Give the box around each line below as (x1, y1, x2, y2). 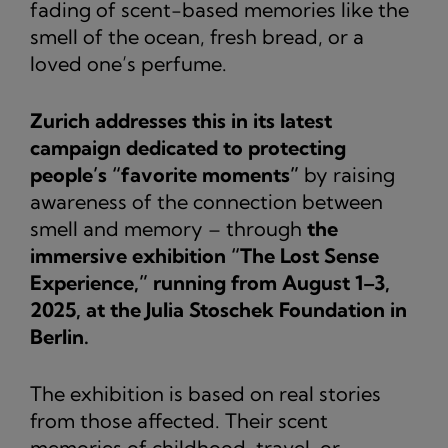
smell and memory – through (30, 216, 307, 241)
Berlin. (30, 324, 89, 349)
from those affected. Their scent (30, 408, 328, 433)
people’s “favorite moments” (30, 162, 299, 187)
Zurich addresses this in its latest (30, 108, 332, 133)
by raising (299, 162, 395, 187)
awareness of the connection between (30, 189, 383, 214)
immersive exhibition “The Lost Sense (30, 243, 379, 268)
